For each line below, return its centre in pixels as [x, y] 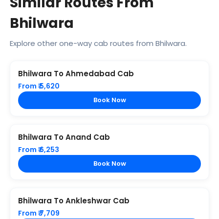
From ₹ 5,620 [39, 86]
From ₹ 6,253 [39, 150]
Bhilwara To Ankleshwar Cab [74, 201]
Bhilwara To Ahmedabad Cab [76, 74]
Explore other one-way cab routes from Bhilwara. [98, 44]
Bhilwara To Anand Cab [64, 137]
